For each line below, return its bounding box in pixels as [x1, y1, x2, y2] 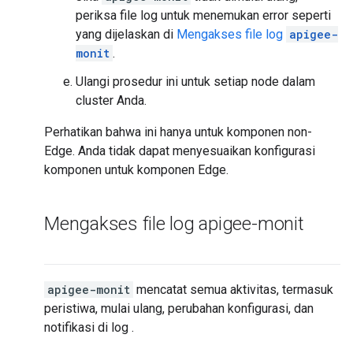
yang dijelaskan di [76, 27, 176, 43]
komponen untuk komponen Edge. [44, 162, 229, 178]
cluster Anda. [76, 93, 147, 109]
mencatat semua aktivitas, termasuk [133, 282, 333, 298]
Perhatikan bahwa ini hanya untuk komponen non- [44, 124, 312, 140]
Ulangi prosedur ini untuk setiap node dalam [76, 74, 315, 90]
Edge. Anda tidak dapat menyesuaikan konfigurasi [44, 143, 315, 159]
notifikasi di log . [44, 320, 134, 336]
